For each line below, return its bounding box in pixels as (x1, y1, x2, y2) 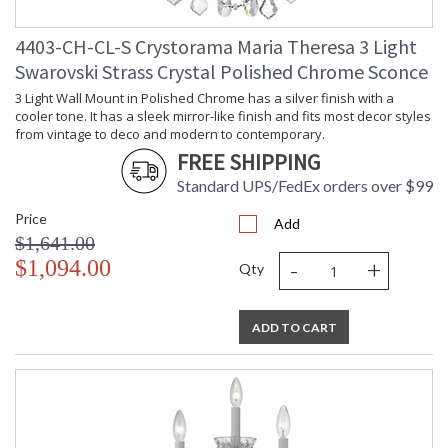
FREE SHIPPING (177, 148, 320, 177)
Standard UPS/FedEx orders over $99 (177, 176, 433, 196)
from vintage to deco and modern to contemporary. (15, 125, 325, 144)
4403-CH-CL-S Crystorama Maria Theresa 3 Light (15, 34, 417, 60)
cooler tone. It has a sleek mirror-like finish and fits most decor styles (15, 107, 431, 126)
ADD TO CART (251, 320, 337, 336)
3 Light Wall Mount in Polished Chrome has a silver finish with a (15, 89, 394, 108)
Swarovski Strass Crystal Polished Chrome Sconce (15, 59, 428, 85)
